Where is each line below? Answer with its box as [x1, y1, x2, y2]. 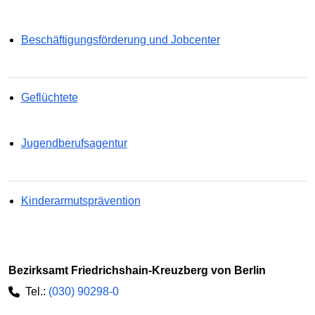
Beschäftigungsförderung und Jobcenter [20, 33, 220, 46]
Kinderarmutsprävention [20, 194, 141, 207]
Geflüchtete [20, 91, 78, 103]
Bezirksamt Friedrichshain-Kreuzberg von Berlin [17, 264, 266, 276]
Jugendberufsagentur [20, 136, 127, 149]
